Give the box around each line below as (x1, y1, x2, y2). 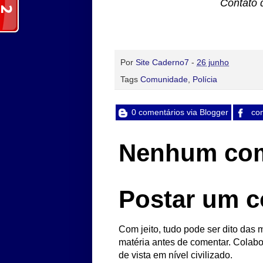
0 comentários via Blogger (129, 107, 228, 117)
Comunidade (140, 75, 188, 85)
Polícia (193, 75, 217, 85)
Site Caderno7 (136, 58, 189, 68)
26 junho (197, 58, 229, 68)
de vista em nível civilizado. (119, 250, 232, 261)
